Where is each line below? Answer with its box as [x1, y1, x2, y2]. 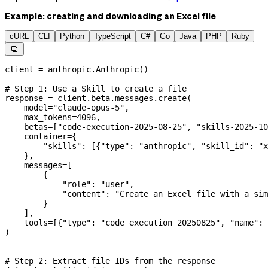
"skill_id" [201, 141, 249, 151]
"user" [100, 179, 129, 189]
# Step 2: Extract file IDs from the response [5, 256, 215, 266]
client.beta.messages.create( [53, 93, 191, 103]
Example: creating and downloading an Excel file [5, 11, 216, 22]
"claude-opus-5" [53, 103, 124, 112]
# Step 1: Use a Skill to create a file [5, 84, 187, 93]
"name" [230, 218, 258, 227]
